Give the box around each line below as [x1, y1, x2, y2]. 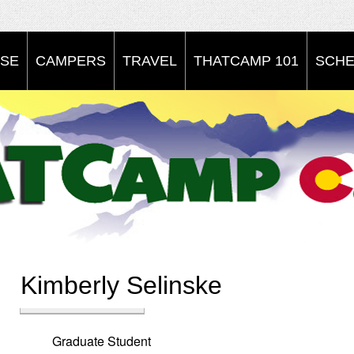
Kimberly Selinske [21, 271, 222, 299]
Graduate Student [52, 332, 151, 350]
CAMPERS [36, 53, 106, 69]
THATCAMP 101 [194, 53, 299, 69]
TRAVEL [122, 53, 177, 69]
